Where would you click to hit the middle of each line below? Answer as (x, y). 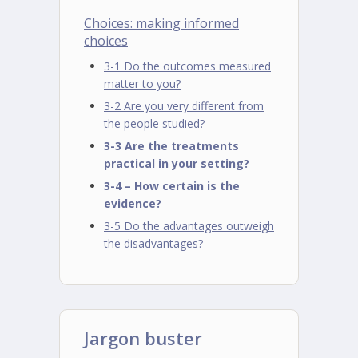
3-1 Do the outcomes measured (187, 66)
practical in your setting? (177, 163)
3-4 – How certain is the (172, 186)
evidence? (133, 203)
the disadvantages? (153, 243)
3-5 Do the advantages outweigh (189, 226)
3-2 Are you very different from (184, 106)
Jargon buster (143, 338)
